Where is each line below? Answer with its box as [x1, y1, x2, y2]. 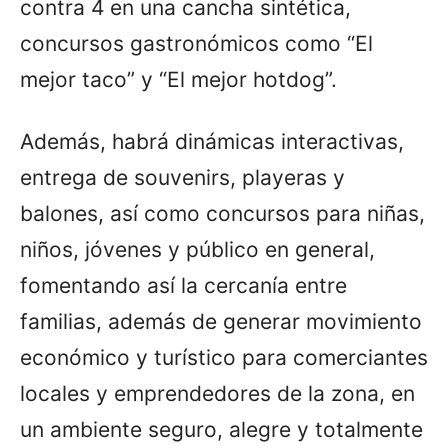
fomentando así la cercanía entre [20, 272, 347, 298]
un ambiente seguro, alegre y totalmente [20, 416, 423, 442]
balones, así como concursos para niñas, [20, 200, 425, 226]
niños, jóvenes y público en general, [20, 236, 375, 262]
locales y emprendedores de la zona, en [20, 380, 415, 406]
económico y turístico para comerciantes [20, 344, 428, 370]
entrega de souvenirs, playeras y [20, 164, 345, 190]
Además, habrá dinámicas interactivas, [20, 128, 404, 154]
